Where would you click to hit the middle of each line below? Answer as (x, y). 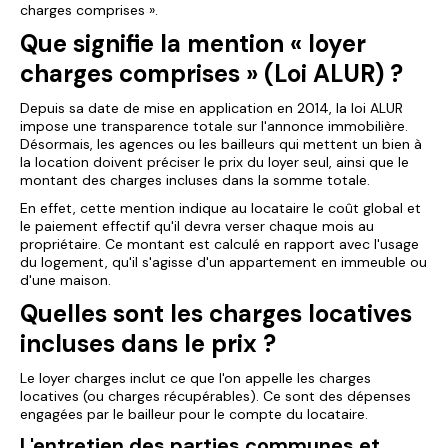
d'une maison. (65, 280)
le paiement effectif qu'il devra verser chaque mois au (197, 226)
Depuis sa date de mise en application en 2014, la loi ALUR (211, 108)
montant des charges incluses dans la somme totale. (195, 180)
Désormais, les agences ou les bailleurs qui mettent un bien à (221, 144)
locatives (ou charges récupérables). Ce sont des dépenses (215, 396)
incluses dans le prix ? (148, 343)
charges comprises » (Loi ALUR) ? (211, 73)
